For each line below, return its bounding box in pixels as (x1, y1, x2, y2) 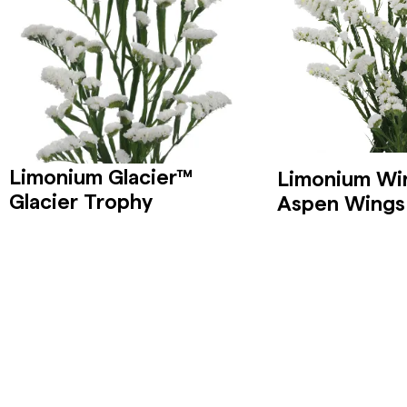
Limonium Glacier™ (9, 163, 193, 188)
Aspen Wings (277, 189, 405, 214)
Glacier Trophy (9, 187, 153, 213)
